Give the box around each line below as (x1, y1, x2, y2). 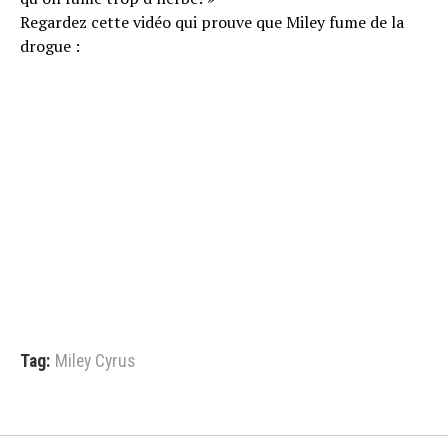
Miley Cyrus (55, 351, 135, 371)
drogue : (20, 35, 80, 57)
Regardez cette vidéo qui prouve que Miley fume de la (20, 11, 404, 33)
